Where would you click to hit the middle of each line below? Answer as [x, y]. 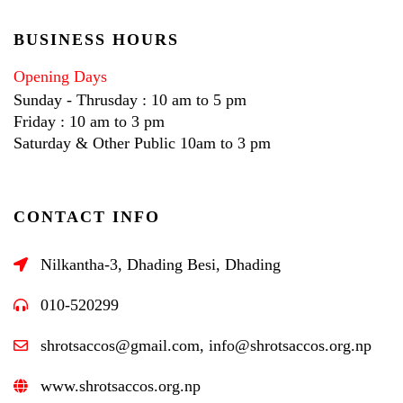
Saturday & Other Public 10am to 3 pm [142, 143]
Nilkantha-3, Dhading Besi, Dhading [161, 264]
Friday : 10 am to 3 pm [89, 121]
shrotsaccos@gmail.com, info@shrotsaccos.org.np [206, 345]
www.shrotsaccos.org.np [121, 385]
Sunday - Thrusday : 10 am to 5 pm [130, 99]
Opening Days [60, 76]
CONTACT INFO [87, 216]
